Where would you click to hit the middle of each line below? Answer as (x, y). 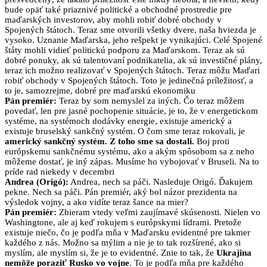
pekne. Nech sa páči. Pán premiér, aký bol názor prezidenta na (121, 192)
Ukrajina (234, 253)
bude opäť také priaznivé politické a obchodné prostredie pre (118, 10)
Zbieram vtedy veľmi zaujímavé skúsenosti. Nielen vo (159, 212)
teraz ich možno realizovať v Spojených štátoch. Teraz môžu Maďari (132, 71)
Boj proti (212, 142)
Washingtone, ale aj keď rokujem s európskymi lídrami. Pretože (123, 223)
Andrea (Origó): (37, 182)
